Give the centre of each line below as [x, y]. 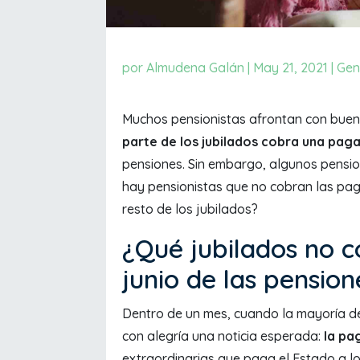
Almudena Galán [195, 68]
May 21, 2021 [290, 68]
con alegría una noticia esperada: [223, 336]
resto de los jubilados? [190, 209]
